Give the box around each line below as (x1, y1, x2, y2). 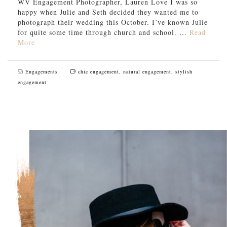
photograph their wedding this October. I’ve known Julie (18, 17, 208, 27)
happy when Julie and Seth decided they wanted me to (18, 7, 199, 17)
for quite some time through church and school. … (18, 27, 190, 37)
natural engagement (123, 68, 171, 75)
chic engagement (78, 68, 119, 75)
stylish (175, 68, 193, 75)
